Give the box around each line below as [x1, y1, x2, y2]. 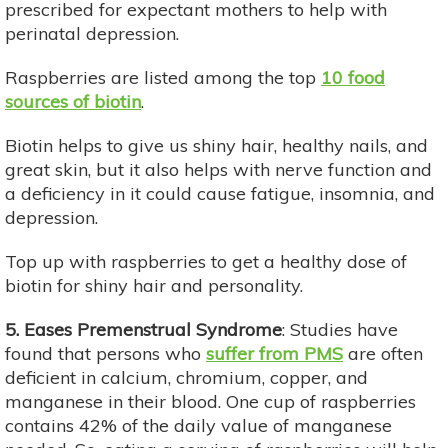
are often [348, 341, 423, 365]
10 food [321, 65, 385, 89]
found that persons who [5, 341, 206, 365]
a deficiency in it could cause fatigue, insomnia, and [5, 181, 435, 205]
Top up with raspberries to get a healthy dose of [5, 249, 407, 273]
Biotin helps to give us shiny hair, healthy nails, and [5, 133, 428, 157]
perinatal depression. [5, 21, 179, 45]
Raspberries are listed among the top [5, 65, 321, 89]
